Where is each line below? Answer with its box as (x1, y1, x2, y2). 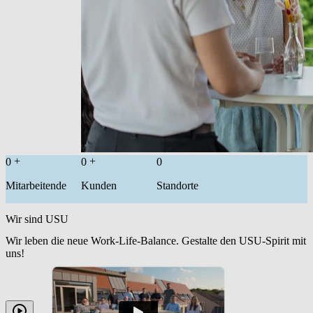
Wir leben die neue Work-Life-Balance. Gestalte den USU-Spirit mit (6, 234, 306, 247)
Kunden (81, 180, 117, 192)
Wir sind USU (6, 212, 68, 225)
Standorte (156, 180, 198, 192)
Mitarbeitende (6, 180, 66, 192)
